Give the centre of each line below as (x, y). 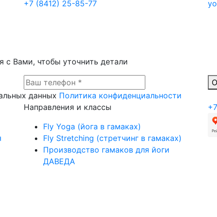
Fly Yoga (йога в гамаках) (92, 126)
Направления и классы (68, 107)
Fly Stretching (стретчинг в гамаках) (112, 138)
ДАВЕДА (59, 161)
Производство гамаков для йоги (106, 149)
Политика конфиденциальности (120, 95)
